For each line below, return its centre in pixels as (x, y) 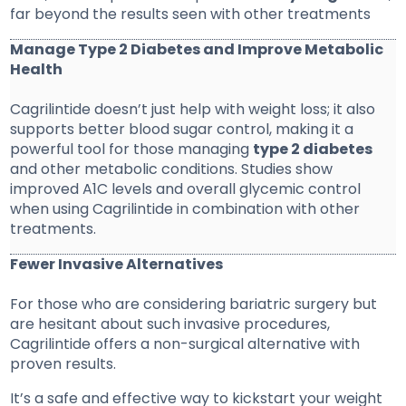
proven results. (65, 364)
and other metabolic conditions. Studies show (172, 169)
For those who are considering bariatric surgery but (194, 304)
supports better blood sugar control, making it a (182, 130)
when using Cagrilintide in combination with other (185, 209)
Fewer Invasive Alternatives (117, 265)
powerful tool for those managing (132, 150)
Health (37, 70)
